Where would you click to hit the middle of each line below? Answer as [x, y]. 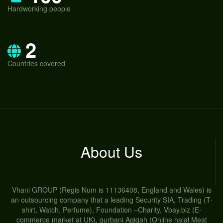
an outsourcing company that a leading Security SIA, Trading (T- [111, 200]
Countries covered [36, 63]
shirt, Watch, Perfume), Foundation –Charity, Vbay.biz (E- [111, 210]
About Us [111, 152]
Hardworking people [39, 8]
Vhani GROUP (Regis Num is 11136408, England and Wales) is [111, 190]
